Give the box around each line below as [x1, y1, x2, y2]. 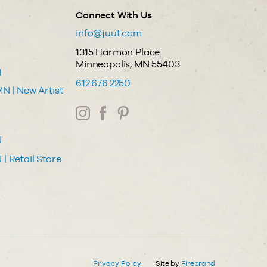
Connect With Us [76, 9, 152, 21]
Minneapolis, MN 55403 [76, 58, 180, 70]
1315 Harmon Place [76, 46, 160, 58]
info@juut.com [76, 27, 142, 39]
